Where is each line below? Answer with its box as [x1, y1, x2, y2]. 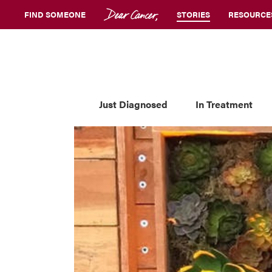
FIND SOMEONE [24, 8, 86, 20]
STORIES [177, 8, 210, 20]
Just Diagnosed [98, 97, 168, 111]
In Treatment [195, 97, 253, 111]
